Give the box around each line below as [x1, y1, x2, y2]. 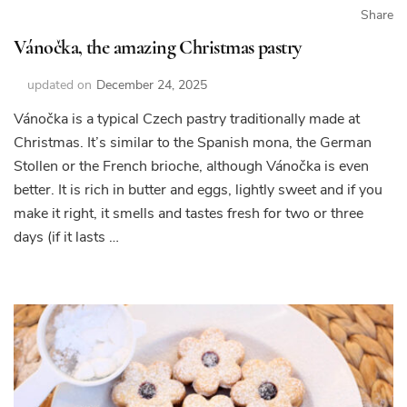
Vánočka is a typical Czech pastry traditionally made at [14, 108, 360, 129]
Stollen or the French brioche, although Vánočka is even [14, 155, 369, 176]
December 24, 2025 [96, 75, 207, 94]
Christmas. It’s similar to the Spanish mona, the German [14, 132, 372, 153]
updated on [27, 75, 92, 94]
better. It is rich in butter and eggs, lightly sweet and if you [14, 179, 382, 200]
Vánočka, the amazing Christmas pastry [14, 35, 302, 59]
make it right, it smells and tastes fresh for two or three [14, 203, 363, 223]
